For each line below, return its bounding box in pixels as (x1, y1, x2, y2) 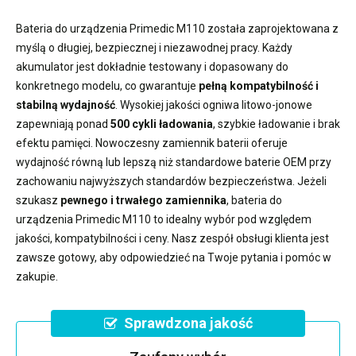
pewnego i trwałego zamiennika (60, 193, 226, 207)
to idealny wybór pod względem (151, 212, 311, 226)
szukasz (16, 193, 60, 207)
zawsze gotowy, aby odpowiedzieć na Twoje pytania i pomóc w (16, 250, 331, 264)
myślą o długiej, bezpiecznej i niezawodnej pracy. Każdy (16, 41, 292, 54)
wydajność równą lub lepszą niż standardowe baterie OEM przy (16, 155, 331, 168)
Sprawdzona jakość (123, 314, 253, 331)
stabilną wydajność (16, 98, 115, 111)
